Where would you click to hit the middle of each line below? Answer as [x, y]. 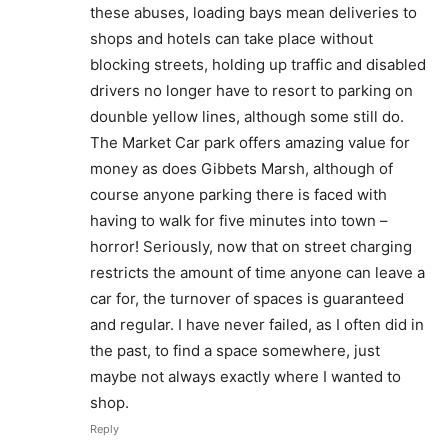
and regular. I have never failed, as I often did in [257, 324]
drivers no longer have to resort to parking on [251, 90]
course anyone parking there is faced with [238, 194]
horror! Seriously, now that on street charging [251, 246]
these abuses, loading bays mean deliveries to [253, 12]
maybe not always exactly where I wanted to [245, 376]
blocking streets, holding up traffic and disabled [258, 64]
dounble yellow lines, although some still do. [247, 116]
